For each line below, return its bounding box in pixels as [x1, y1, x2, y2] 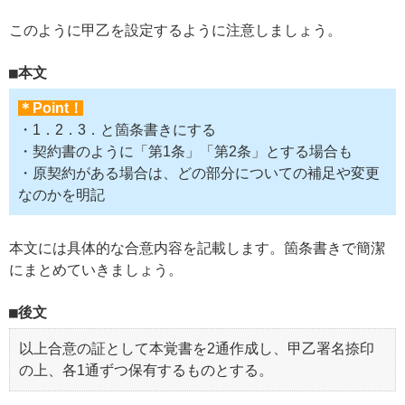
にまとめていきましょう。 [9, 261, 183, 278]
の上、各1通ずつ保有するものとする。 [19, 362, 273, 378]
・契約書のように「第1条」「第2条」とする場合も [18, 143, 353, 159]
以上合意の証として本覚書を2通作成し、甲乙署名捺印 [19, 340, 374, 356]
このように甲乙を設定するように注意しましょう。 [9, 22, 342, 38]
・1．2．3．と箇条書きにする [18, 121, 216, 137]
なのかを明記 [18, 186, 105, 202]
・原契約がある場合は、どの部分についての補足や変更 [18, 165, 380, 181]
